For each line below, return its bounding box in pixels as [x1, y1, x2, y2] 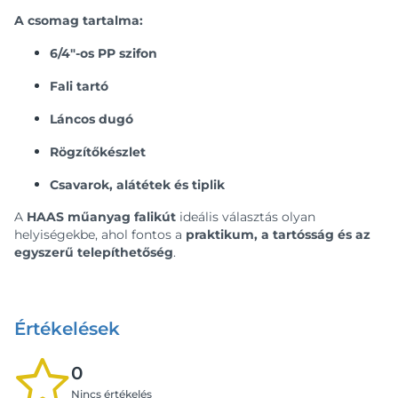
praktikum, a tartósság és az [186, 227, 370, 243]
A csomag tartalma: [14, 12, 143, 28]
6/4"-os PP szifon [50, 45, 157, 61]
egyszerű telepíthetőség [14, 244, 173, 260]
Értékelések [14, 318, 120, 339]
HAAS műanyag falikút [27, 209, 176, 225]
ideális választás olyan [176, 209, 315, 225]
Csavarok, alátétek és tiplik [50, 177, 225, 193]
